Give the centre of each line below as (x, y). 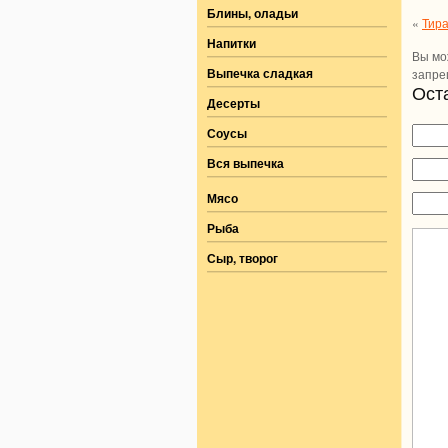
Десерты (233, 103)
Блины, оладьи (252, 13)
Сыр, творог (242, 258)
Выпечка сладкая (260, 73)
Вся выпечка (245, 163)
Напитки (231, 43)
